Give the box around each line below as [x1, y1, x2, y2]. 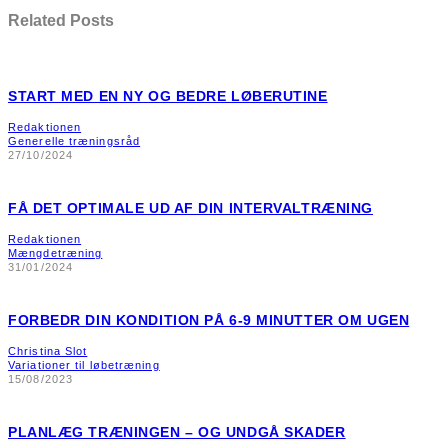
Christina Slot [8, 344, 88, 357]
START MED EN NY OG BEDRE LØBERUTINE [8, 87, 328, 104]
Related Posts [8, 10, 114, 29]
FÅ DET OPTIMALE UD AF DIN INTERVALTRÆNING [8, 199, 373, 216]
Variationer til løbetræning [8, 358, 160, 371]
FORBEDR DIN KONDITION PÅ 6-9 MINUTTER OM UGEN [8, 311, 410, 328]
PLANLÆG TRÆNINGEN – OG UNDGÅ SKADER [8, 423, 346, 440]
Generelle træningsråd [8, 134, 141, 147]
